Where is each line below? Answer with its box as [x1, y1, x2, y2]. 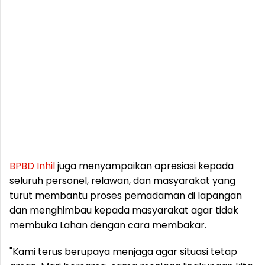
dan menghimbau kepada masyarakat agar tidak [9, 203, 238, 217]
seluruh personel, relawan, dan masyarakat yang [9, 174, 235, 188]
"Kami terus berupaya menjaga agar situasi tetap [9, 245, 237, 258]
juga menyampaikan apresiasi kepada [55, 159, 234, 173]
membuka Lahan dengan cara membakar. [9, 218, 206, 232]
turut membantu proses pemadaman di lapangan [9, 189, 242, 202]
